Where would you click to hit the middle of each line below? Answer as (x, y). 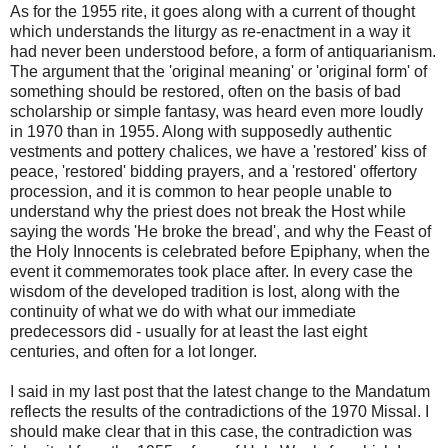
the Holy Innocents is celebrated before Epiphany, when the (220, 251)
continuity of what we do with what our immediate (183, 311)
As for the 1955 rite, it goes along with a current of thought (212, 11)
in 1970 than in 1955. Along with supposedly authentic (201, 131)
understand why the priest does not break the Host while (208, 211)
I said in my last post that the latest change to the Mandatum (220, 391)
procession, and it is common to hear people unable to (201, 191)
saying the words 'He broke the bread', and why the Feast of (220, 231)
